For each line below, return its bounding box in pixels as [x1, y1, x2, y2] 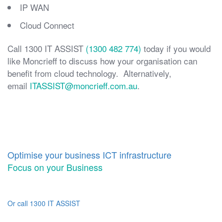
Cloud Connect [20, 18, 74, 31]
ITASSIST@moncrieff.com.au [30, 79, 137, 92]
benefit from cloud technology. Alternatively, [7, 66, 171, 79]
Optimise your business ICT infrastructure [7, 148, 171, 161]
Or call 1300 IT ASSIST [7, 198, 80, 208]
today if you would [141, 42, 211, 55]
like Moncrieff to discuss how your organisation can [7, 54, 197, 67]
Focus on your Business [7, 160, 103, 173]
